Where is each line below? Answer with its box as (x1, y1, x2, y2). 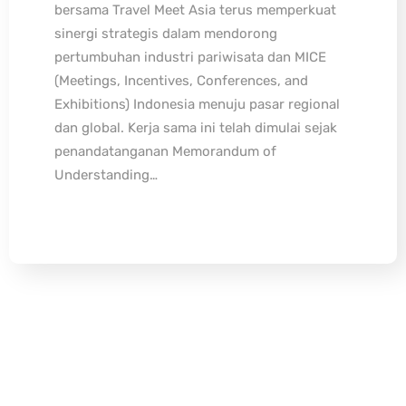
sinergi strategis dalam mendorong (54, 25, 277, 43)
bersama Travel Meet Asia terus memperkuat (54, 2, 336, 19)
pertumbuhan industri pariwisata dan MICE (54, 49, 326, 66)
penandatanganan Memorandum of (54, 143, 276, 160)
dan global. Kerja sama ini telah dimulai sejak (54, 120, 337, 137)
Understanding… (54, 167, 158, 184)
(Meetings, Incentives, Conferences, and (54, 72, 308, 90)
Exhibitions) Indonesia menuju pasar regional (54, 96, 340, 113)
